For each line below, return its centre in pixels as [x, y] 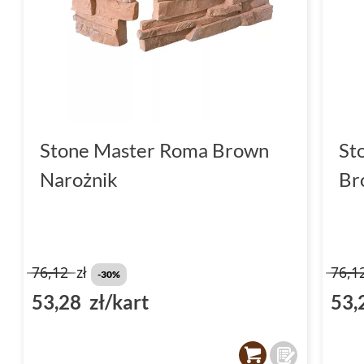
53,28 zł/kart [90, 301]
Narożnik [79, 179]
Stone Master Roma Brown [154, 149]
